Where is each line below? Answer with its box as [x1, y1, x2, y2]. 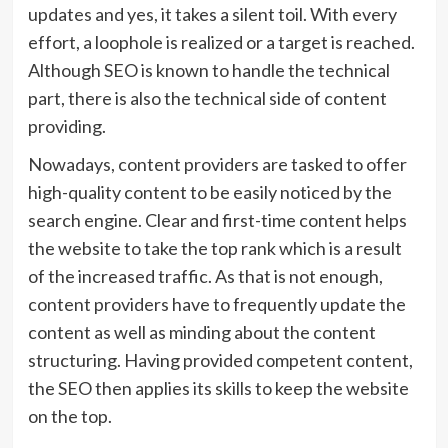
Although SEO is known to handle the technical [27, 59, 390, 81]
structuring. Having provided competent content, [27, 349, 413, 371]
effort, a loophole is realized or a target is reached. [27, 31, 415, 53]
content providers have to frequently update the [27, 293, 406, 315]
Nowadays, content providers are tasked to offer [27, 153, 407, 175]
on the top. [27, 405, 118, 427]
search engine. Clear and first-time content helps [27, 209, 407, 231]
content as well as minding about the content [27, 321, 376, 343]
